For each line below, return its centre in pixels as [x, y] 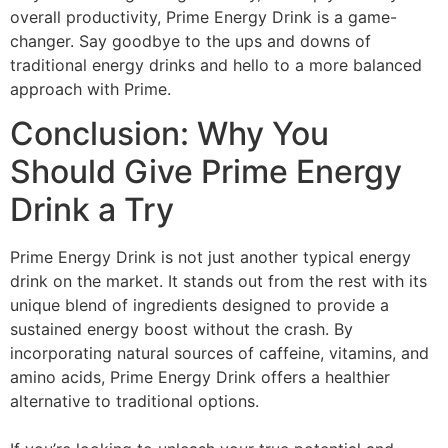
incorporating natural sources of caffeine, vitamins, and [219, 353]
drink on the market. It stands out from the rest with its [218, 281]
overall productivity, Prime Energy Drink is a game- [203, 16]
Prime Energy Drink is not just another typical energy [210, 257]
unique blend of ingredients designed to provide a [199, 305]
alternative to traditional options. [134, 401]
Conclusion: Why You [169, 134]
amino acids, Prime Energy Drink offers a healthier [200, 377]
